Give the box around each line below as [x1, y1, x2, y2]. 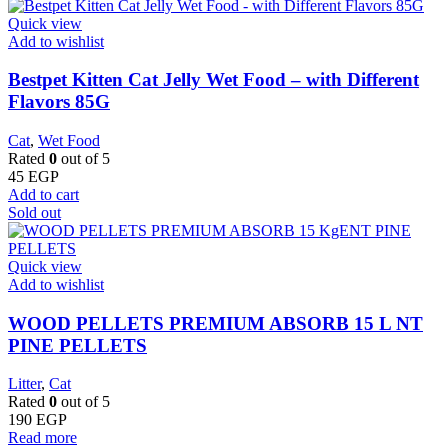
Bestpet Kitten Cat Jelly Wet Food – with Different [8, 69, 419, 91]
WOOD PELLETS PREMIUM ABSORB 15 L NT [8, 312, 423, 334]
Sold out [8, 203, 61, 221]
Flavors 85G [8, 91, 110, 113]
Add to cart [8, 185, 79, 203]
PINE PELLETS [8, 334, 147, 356]
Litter [8, 375, 41, 393]
